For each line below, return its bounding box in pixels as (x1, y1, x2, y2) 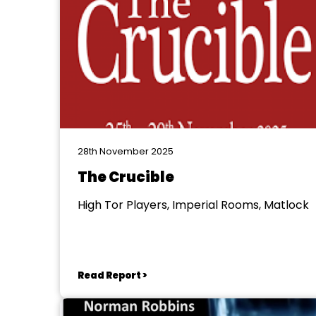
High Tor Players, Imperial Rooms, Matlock (77, 197, 309, 213)
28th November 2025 (77, 145, 174, 158)
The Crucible (77, 167, 174, 187)
